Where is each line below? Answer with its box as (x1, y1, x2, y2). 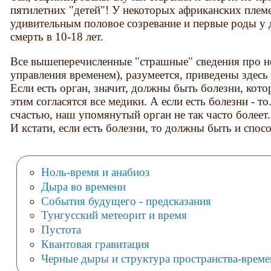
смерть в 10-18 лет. (10, 30, 104, 43)
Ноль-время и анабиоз (41, 165, 150, 178)
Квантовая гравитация (41, 238, 149, 251)
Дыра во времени (41, 180, 126, 193)
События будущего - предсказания (41, 194, 211, 207)
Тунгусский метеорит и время (41, 209, 187, 222)
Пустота (41, 223, 81, 237)
